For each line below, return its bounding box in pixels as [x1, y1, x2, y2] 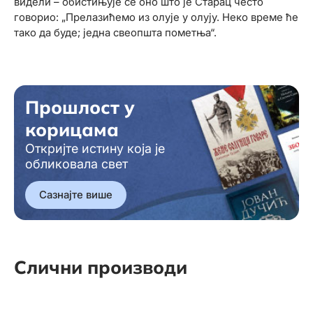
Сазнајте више [39, 187, 112, 201]
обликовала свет [25, 156, 128, 172]
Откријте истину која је [25, 141, 165, 156]
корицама [25, 118, 119, 142]
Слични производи [14, 255, 187, 279]
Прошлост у [25, 96, 135, 119]
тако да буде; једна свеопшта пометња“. [14, 25, 217, 39]
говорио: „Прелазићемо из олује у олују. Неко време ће [14, 10, 298, 24]
